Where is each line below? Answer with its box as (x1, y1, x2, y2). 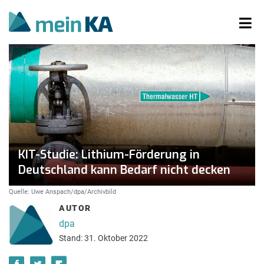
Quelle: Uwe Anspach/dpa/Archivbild (9, 187, 116, 196)
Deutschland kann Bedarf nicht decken (18, 162, 230, 178)
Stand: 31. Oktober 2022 (59, 233, 148, 243)
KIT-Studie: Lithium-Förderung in (18, 147, 200, 163)
